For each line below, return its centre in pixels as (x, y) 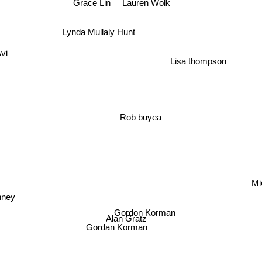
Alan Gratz (126, 219)
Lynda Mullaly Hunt (100, 22)
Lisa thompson (198, 61)
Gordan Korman (118, 230)
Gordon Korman (142, 209)
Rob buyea (136, 113)
